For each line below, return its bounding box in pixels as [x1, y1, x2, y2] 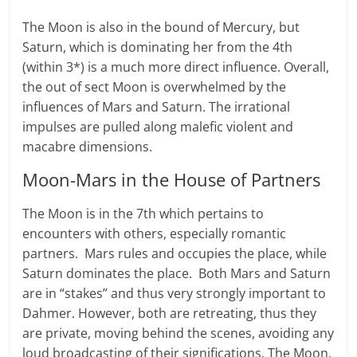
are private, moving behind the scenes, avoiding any [22, 324, 335, 343]
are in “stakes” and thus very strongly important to [22, 284, 327, 303]
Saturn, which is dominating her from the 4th [22, 38, 293, 57]
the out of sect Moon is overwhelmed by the [22, 78, 287, 96]
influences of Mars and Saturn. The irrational [22, 98, 291, 116]
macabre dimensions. [22, 138, 153, 156]
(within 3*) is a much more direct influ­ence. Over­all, [22, 58, 330, 76]
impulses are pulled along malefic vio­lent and [22, 118, 294, 136]
